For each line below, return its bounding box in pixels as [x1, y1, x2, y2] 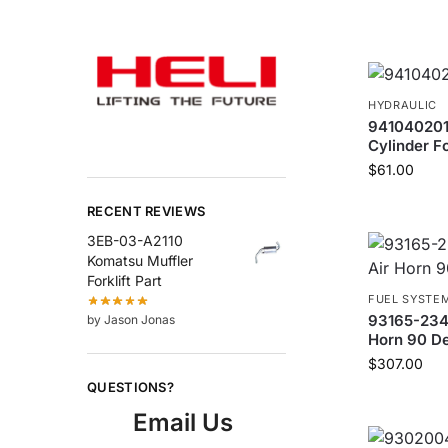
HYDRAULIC [367, 98, 438, 112]
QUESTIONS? [87, 379, 174, 396]
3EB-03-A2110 [87, 231, 183, 249]
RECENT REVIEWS [87, 203, 206, 220]
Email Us [133, 407, 234, 437]
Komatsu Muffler [87, 251, 193, 269]
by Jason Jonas [87, 312, 175, 328]
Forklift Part [87, 271, 162, 289]
